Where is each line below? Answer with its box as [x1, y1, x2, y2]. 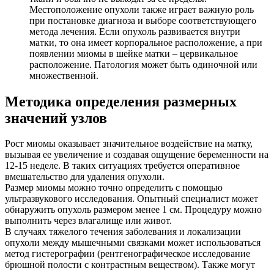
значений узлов [5, 109, 107, 126]
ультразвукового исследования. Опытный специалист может [5, 193, 258, 204]
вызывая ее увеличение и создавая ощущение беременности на [5, 149, 268, 160]
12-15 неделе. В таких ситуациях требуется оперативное [5, 160, 240, 171]
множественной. [29, 70, 98, 81]
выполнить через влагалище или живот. [5, 215, 172, 226]
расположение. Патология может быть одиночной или [29, 59, 257, 70]
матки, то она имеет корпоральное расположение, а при [29, 37, 262, 48]
